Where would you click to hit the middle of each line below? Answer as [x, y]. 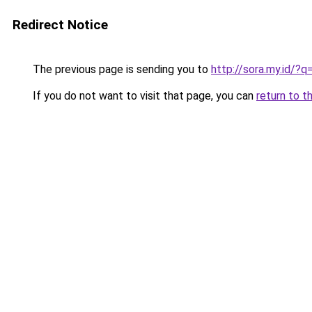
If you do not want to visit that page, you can [143, 96]
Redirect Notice [60, 25]
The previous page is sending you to [120, 69]
